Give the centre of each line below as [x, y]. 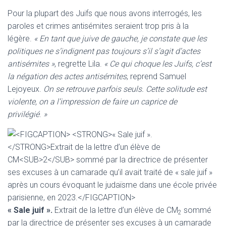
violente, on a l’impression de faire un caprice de [92, 101]
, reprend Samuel [156, 76]
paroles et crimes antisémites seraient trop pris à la [98, 26]
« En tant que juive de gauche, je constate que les [120, 38]
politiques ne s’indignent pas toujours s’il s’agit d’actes [104, 51]
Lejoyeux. [24, 89]
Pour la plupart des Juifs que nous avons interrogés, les [105, 13]
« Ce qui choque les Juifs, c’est [158, 64]
